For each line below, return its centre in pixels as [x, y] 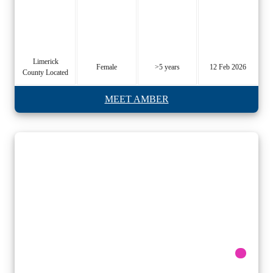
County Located [45, 72]
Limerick [45, 61]
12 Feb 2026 [228, 67]
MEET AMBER [136, 99]
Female [107, 67]
